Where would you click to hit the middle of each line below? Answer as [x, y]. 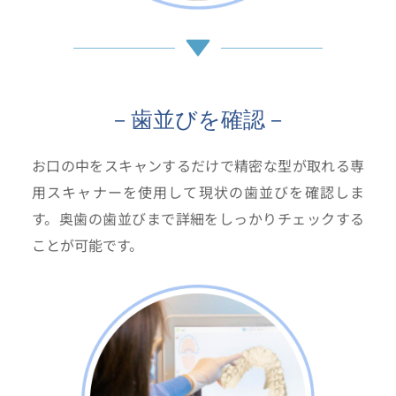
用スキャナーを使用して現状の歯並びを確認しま [198, 192]
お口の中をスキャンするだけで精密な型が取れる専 [198, 166]
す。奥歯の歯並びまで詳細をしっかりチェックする [198, 219]
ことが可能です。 [87, 245]
